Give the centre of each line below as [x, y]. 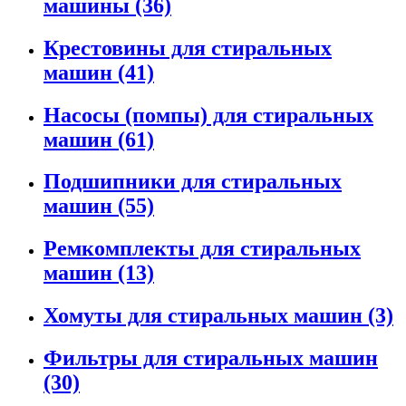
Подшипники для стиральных [193, 182]
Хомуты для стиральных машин [206, 316]
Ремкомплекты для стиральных [202, 249]
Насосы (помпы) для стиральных [208, 115]
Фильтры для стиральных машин [211, 358]
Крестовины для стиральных [188, 48]
